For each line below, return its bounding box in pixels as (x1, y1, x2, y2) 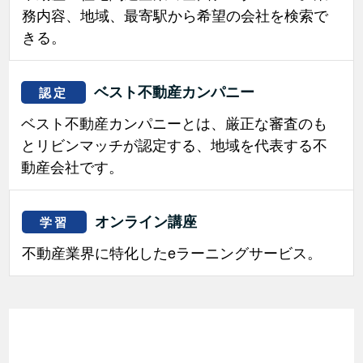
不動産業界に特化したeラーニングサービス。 (22, 241, 322, 263)
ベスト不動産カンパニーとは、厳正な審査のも (21, 112, 328, 133)
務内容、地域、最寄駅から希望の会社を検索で (22, 4, 329, 25)
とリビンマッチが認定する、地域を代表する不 (21, 134, 328, 155)
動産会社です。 (21, 156, 124, 177)
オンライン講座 (95, 211, 198, 232)
